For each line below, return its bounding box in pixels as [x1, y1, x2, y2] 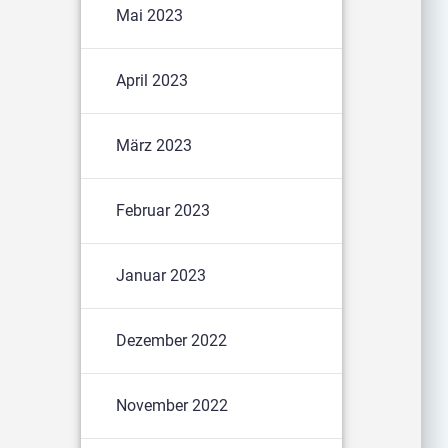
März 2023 [116, 135, 193, 155]
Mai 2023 [116, 5, 184, 25]
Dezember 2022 [116, 330, 228, 350]
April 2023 [116, 70, 189, 90]
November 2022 [116, 395, 229, 415]
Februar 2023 [116, 200, 211, 220]
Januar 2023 [116, 265, 207, 285]
